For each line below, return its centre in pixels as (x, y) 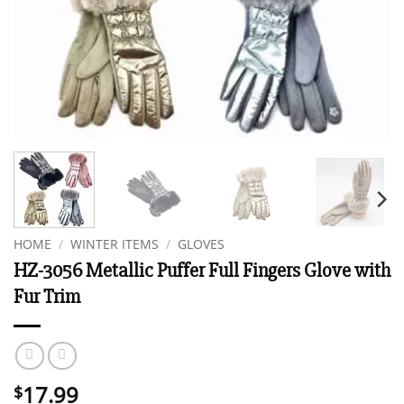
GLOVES (202, 243)
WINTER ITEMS (115, 243)
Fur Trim (47, 296)
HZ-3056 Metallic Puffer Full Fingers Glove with (202, 270)
